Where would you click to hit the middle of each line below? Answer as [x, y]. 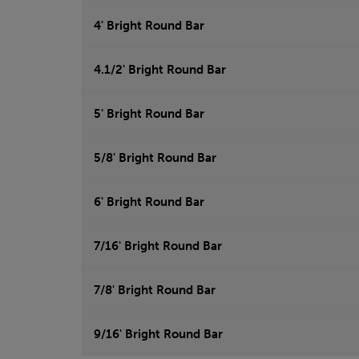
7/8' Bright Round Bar [155, 290]
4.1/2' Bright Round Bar [160, 70]
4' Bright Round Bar [149, 26]
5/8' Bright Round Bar [155, 158]
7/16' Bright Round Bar [158, 246]
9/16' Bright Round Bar [158, 335]
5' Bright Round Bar [149, 114]
